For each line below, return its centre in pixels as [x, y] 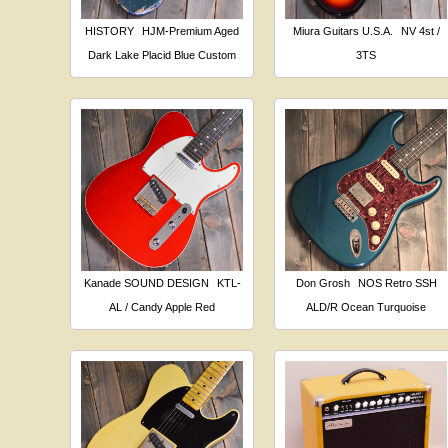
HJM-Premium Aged [191, 30]
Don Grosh [322, 282]
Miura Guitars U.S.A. [342, 30]
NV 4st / [420, 30]
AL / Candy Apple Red [162, 306]
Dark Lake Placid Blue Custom [162, 54]
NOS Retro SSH [397, 282]
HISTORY [110, 30]
